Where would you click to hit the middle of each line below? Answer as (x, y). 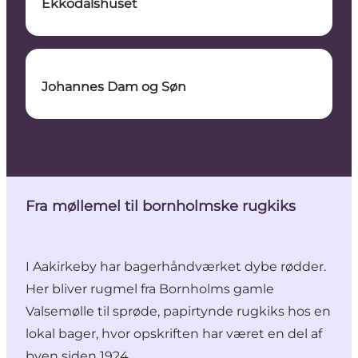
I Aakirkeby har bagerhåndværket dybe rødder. (176, 267)
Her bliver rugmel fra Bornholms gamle (150, 289)
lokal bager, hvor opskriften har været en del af (174, 334)
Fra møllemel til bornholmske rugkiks (161, 207)
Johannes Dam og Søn (114, 87)
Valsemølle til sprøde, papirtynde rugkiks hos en (178, 312)
